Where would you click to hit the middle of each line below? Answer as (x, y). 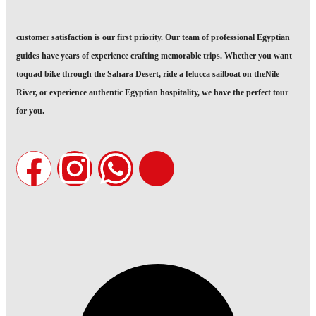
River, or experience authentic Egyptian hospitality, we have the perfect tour (152, 92)
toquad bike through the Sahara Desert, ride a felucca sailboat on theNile (148, 74)
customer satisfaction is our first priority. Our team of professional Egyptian (153, 37)
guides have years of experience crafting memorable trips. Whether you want (154, 55)
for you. (30, 110)
